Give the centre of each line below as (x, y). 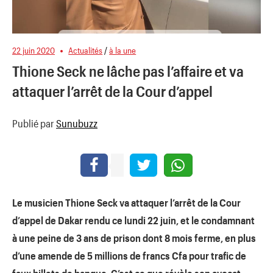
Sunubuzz (77, 123)
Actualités (86, 51)
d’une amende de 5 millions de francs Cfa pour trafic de (129, 256)
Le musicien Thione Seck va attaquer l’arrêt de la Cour (126, 203)
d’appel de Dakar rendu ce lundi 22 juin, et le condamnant (133, 220)
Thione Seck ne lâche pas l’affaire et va (128, 71)
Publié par (34, 123)
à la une (123, 51)
